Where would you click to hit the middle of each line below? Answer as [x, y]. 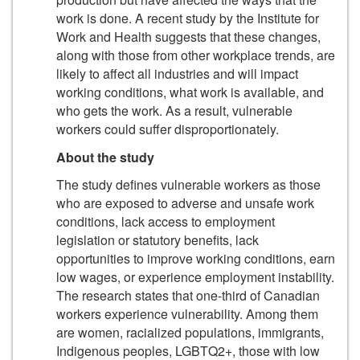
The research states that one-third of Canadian [188, 296]
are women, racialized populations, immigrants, [190, 333]
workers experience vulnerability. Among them [187, 314]
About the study [105, 157]
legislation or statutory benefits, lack [157, 240]
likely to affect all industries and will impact [177, 74]
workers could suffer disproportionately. [168, 129]
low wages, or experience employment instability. [195, 277]
